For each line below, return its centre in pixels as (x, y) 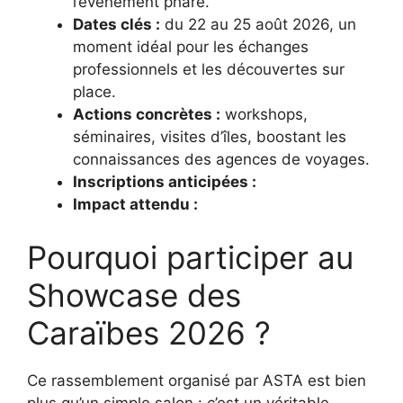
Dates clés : (116, 24)
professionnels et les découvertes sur (209, 69)
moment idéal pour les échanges (191, 46)
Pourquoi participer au (190, 258)
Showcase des (134, 296)
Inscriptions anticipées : (165, 181)
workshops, (264, 114)
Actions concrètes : (147, 114)
